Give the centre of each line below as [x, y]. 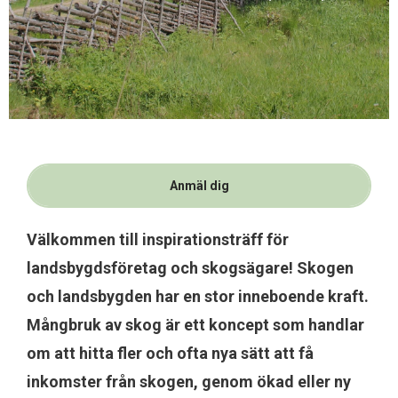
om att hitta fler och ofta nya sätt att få [170, 353]
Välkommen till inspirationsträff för [158, 239]
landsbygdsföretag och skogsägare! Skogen [190, 268]
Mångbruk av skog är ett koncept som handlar [195, 325]
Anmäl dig [199, 186]
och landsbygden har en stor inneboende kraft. [198, 296]
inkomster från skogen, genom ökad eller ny [189, 382]
